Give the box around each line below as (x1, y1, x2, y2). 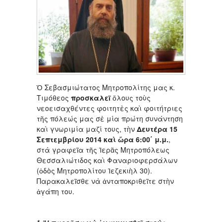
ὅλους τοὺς (111, 92, 151, 103)
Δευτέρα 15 (137, 123, 177, 134)
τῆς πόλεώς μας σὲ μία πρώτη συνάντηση (37, 113, 183, 123)
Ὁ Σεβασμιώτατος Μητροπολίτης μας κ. (37, 82, 175, 92)
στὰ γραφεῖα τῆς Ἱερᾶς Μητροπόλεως (37, 144, 169, 155)
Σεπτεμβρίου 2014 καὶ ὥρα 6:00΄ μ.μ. (37, 134, 168, 144)
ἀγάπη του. (37, 186, 74, 196)
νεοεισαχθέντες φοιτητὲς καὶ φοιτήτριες (37, 103, 182, 113)
